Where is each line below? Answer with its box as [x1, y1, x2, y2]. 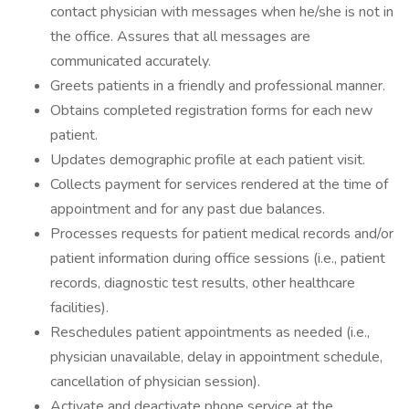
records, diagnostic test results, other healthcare [50, 273, 355, 293]
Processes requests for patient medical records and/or [50, 224, 393, 244]
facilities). [50, 298, 109, 318]
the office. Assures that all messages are [50, 26, 310, 47]
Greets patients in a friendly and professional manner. [50, 76, 385, 96]
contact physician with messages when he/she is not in [50, 2, 393, 22]
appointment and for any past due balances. [50, 199, 325, 219]
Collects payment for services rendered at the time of [50, 174, 388, 194]
